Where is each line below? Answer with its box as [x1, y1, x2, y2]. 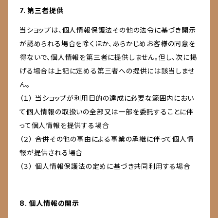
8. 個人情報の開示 [19, 199, 80, 208]
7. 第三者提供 [19, 6, 64, 15]
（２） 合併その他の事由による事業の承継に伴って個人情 [19, 135, 194, 144]
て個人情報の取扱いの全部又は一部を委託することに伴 [19, 108, 194, 116]
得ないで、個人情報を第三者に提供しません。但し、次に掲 [19, 53, 197, 62]
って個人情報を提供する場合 [19, 121, 109, 130]
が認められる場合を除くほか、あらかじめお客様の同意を [19, 39, 196, 48]
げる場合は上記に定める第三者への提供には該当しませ [19, 67, 195, 75]
